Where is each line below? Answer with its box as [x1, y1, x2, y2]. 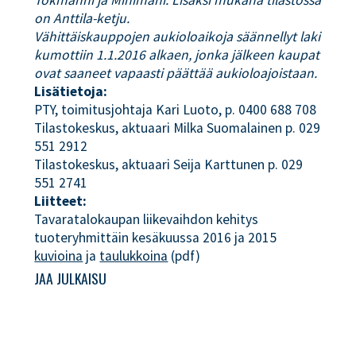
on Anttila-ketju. [34, 10, 130, 27]
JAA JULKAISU [34, 268, 107, 289]
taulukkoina [99, 247, 168, 265]
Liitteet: [34, 192, 87, 210]
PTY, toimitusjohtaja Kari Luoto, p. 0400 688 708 [34, 101, 317, 118]
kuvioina [34, 247, 83, 265]
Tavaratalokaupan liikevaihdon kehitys [34, 211, 259, 228]
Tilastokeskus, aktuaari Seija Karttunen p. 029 [34, 156, 304, 173]
